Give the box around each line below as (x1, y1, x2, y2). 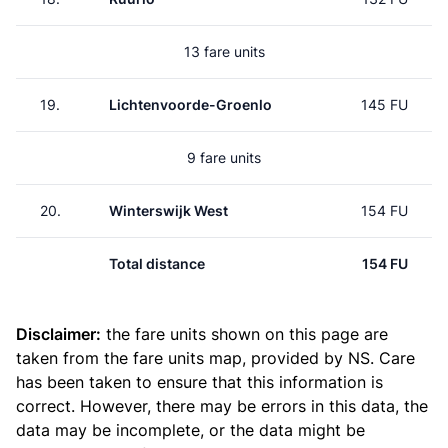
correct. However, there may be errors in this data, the (16, 396, 428, 416)
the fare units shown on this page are (101, 324, 388, 344)
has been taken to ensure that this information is (16, 372, 383, 392)
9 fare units (187, 149, 261, 166)
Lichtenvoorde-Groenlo (109, 96, 272, 113)
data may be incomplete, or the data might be (16, 420, 365, 440)
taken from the (16, 348, 133, 368)
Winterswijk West (109, 202, 228, 219)
